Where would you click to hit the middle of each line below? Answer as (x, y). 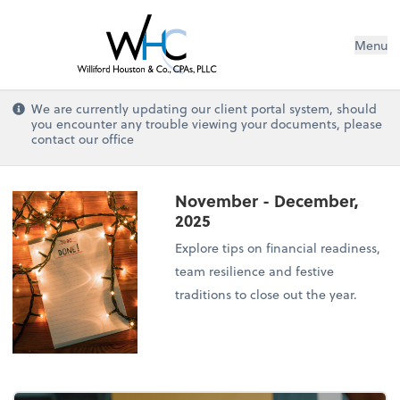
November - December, (267, 201)
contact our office (83, 138)
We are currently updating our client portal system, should (204, 108)
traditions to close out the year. (267, 295)
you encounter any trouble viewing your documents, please (207, 123)
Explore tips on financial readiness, (278, 248)
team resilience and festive (255, 271)
